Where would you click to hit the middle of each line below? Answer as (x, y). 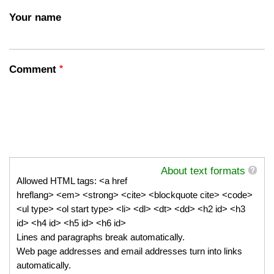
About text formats (203, 171)
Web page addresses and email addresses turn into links (130, 251)
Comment (33, 69)
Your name (35, 17)
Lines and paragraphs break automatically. (101, 237)
